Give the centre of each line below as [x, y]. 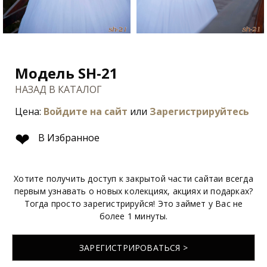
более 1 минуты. [133, 216]
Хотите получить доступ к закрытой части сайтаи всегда [133, 178]
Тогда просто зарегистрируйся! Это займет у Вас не [133, 203]
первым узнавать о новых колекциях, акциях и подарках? [133, 191]
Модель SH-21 [66, 73]
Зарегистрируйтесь [199, 111]
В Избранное [68, 138]
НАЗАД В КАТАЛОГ [58, 89]
